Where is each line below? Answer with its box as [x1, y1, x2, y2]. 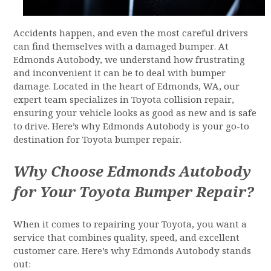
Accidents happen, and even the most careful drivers [13, 27, 249, 40]
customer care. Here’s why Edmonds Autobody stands [13, 244, 252, 258]
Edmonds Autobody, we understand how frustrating [13, 53, 246, 67]
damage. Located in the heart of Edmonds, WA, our [13, 80, 240, 93]
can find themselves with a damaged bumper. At [13, 40, 229, 53]
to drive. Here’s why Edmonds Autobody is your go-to [13, 120, 250, 133]
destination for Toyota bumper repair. [13, 133, 182, 146]
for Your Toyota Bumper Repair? [13, 182, 255, 203]
